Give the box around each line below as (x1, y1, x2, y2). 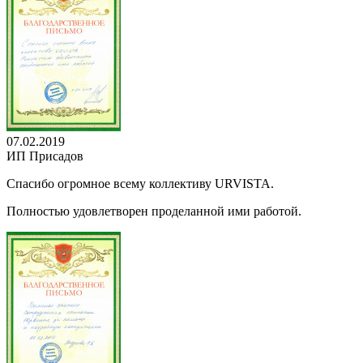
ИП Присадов (6, 148, 83, 163)
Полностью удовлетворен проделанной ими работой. (6, 203, 301, 218)
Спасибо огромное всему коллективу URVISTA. (6, 176, 274, 190)
